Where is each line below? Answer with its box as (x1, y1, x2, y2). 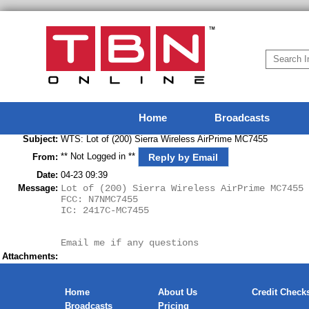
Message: (18, 183, 58, 193)
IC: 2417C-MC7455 (61, 205, 149, 216)
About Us (158, 287, 197, 297)
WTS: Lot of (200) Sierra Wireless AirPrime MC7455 (61, 134, 268, 144)
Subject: (23, 134, 58, 144)
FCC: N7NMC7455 (61, 194, 138, 205)
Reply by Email (148, 151, 219, 163)
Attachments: (2, 251, 58, 261)
